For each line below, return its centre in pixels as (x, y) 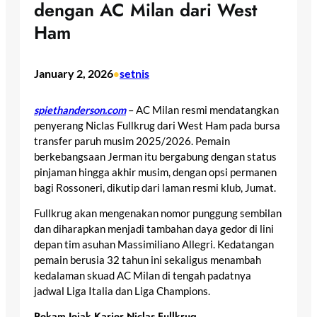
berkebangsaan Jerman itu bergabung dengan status (155, 156)
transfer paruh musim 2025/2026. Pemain (132, 141)
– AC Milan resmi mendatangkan (202, 110)
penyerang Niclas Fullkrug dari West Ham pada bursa (157, 125)
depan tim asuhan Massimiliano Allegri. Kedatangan (154, 245)
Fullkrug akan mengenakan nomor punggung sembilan (158, 214)
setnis (134, 74)
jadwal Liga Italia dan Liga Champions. (122, 292)
